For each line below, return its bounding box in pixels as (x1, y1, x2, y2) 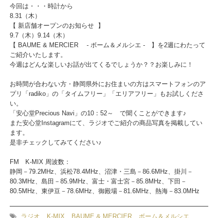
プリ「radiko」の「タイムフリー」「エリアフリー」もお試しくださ (10, 90, 204, 97)
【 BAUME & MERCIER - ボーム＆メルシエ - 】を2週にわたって (10, 41, 205, 49)
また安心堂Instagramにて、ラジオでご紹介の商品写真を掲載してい (10, 119, 202, 127)
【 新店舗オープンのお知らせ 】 (10, 22, 104, 29)
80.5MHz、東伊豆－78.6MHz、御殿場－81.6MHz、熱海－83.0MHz (10, 187, 200, 195)
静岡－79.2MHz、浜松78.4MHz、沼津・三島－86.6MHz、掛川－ (10, 168, 193, 175)
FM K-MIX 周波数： (10, 158, 73, 165)
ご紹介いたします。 (10, 51, 67, 58)
